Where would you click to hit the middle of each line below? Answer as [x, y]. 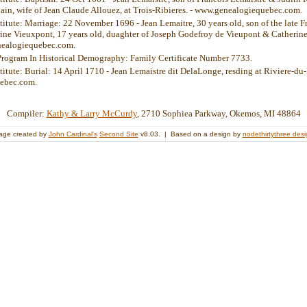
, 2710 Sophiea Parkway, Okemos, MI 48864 [219, 113]
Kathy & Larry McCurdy [91, 113]
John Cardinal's [73, 134]
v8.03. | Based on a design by [190, 134]
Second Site [119, 134]
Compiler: [26, 113]
